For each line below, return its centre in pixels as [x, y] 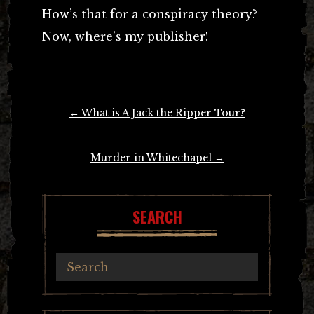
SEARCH [157, 216]
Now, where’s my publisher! [125, 36]
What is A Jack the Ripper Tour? [162, 112]
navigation [67, 132]
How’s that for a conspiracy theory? [150, 14]
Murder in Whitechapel [152, 157]
